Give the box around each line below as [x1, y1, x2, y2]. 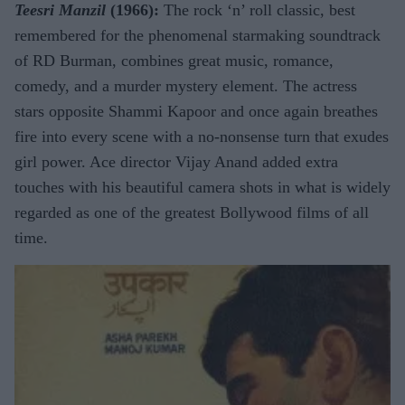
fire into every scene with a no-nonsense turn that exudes [14, 127, 389, 146]
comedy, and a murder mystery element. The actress [14, 77, 357, 96]
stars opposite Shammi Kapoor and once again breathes [14, 102, 378, 121]
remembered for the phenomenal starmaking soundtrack [14, 26, 381, 45]
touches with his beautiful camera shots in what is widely [14, 178, 391, 197]
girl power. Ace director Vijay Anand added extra [14, 153, 338, 172]
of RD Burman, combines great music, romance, [14, 52, 334, 71]
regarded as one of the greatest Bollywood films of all [14, 203, 369, 222]
